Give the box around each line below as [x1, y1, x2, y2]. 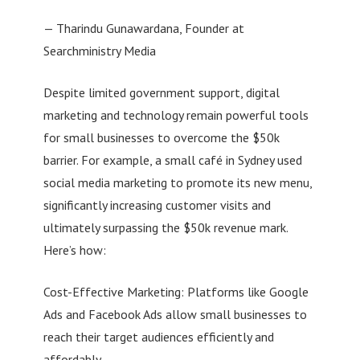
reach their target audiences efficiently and [43, 328, 274, 345]
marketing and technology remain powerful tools [43, 106, 309, 123]
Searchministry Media [43, 42, 156, 59]
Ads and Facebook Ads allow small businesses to [43, 305, 307, 322]
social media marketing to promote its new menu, [43, 174, 312, 190]
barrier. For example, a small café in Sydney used [43, 151, 302, 168]
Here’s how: [43, 241, 106, 258]
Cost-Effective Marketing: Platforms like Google [43, 283, 309, 300]
